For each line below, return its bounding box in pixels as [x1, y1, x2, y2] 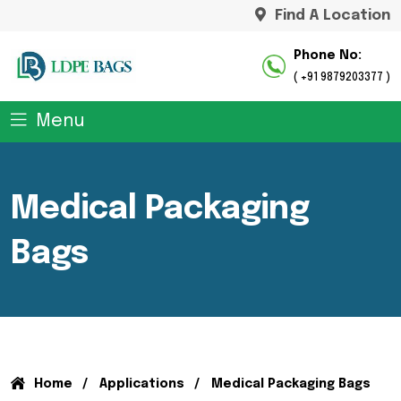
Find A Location [275, 7, 390, 23]
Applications [99, 377, 184, 390]
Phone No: [294, 48, 362, 62]
